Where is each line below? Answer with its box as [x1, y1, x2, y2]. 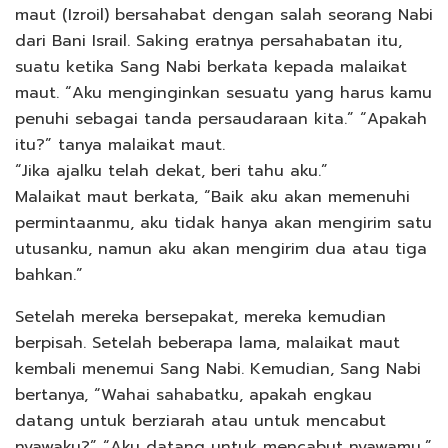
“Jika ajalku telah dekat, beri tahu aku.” [15, 158, 328, 183]
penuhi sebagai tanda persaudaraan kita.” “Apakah [15, 106, 427, 131]
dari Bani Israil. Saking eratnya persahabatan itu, [15, 28, 402, 53]
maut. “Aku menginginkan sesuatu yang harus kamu [15, 80, 432, 105]
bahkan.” [15, 262, 83, 287]
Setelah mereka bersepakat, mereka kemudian [15, 304, 386, 329]
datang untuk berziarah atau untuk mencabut [15, 408, 386, 433]
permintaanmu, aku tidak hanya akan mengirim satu [15, 210, 432, 235]
